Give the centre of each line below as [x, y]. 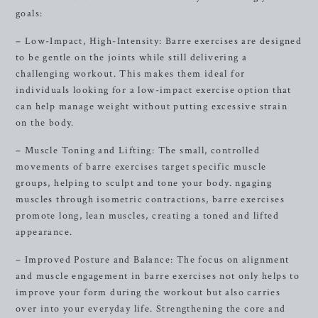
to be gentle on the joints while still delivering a [132, 57]
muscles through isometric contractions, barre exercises [150, 199]
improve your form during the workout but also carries [148, 292]
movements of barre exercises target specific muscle [141, 167]
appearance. [44, 232]
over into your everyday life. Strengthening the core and [151, 309]
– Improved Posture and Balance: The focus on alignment [153, 260]
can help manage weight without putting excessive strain [152, 106]
